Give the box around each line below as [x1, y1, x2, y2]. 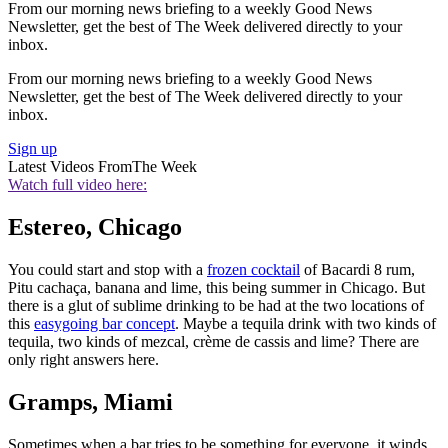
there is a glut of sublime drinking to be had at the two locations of [8, 296, 424, 314]
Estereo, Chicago [8, 213, 182, 240]
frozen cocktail [207, 260, 300, 278]
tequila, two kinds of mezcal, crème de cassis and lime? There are [8, 332, 419, 350]
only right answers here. [8, 350, 159, 368]
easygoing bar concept [34, 314, 175, 332]
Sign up [8, 140, 57, 158]
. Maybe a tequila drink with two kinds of [175, 314, 436, 332]
